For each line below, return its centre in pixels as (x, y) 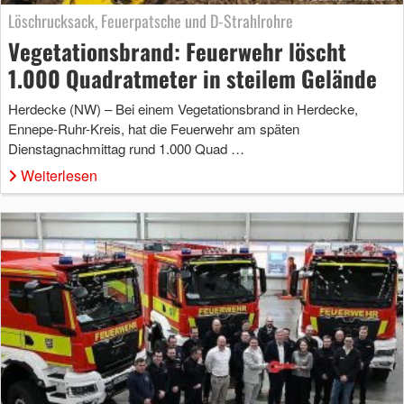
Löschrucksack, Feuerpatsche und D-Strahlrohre (151, 20)
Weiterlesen (59, 175)
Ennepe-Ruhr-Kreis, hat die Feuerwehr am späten (154, 128)
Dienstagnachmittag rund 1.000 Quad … (126, 148)
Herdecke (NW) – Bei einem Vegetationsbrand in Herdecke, (183, 108)
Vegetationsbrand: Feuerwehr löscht (177, 50)
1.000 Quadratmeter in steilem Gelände (193, 78)
